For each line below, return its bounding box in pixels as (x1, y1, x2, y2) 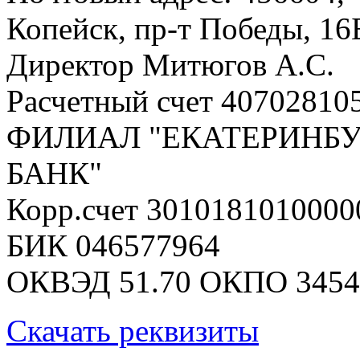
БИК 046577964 (6, 228, 220, 264)
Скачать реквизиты (6, 313, 259, 349)
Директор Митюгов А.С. (6, 47, 334, 83)
